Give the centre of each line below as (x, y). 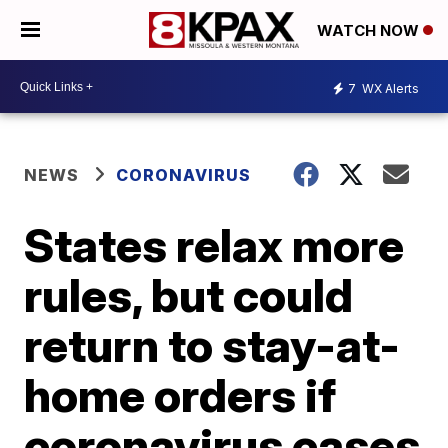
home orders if (180, 395)
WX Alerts (389, 88)
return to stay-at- (212, 345)
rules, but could (189, 295)
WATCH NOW (370, 31)
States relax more (214, 245)
